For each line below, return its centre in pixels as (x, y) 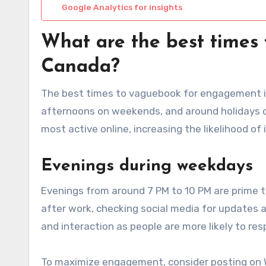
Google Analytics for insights (122, 7)
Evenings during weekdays (147, 166)
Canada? (80, 67)
